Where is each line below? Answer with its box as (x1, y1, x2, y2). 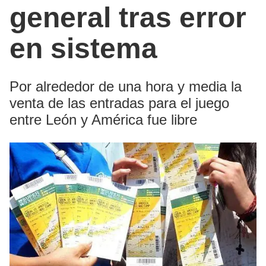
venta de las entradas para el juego (9, 95, 229, 112)
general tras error (9, 2, 246, 34)
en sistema (9, 33, 157, 65)
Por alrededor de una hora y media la (9, 78, 242, 95)
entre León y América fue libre (9, 112, 197, 128)
